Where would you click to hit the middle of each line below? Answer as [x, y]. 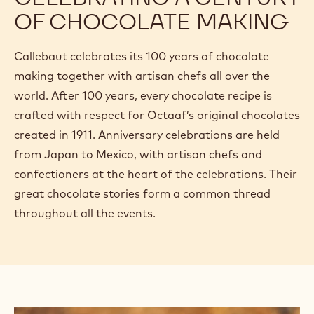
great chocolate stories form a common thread [142, 193]
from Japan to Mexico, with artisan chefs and [138, 154]
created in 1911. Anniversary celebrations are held [147, 134]
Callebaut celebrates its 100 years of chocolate [142, 56]
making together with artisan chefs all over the [142, 75]
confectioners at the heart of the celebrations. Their [156, 173]
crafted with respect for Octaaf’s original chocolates [157, 115]
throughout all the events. [85, 213]
